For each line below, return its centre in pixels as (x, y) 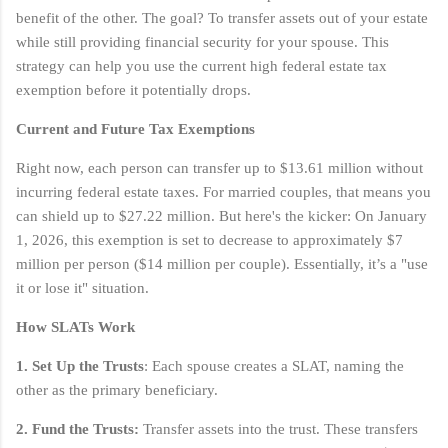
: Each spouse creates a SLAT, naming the (274, 365)
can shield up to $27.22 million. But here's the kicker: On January (221, 215)
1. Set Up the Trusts (80, 365)
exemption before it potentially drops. (133, 89)
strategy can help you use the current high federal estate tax (201, 65)
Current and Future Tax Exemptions (135, 128)
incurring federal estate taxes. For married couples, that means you (223, 191)
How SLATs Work (75, 326)
